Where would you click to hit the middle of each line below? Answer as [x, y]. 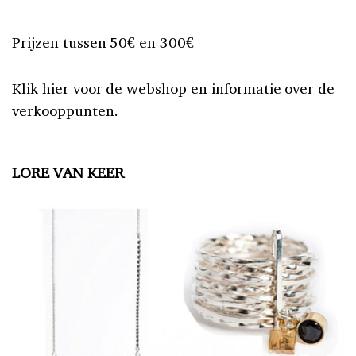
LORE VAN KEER [70, 172]
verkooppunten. [65, 110]
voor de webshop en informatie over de [202, 88]
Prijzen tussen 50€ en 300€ [103, 42]
